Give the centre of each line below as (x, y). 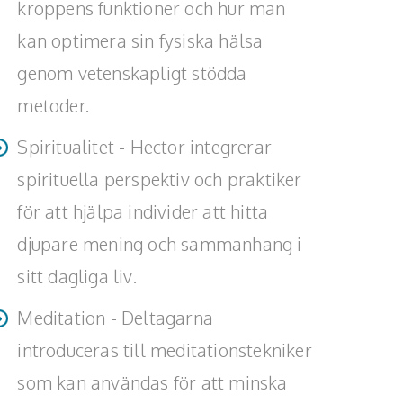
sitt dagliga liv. (77, 276)
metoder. (53, 105)
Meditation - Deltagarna (115, 318)
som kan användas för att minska (152, 382)
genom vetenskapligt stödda (132, 73)
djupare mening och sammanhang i (160, 244)
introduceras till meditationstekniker (165, 350)
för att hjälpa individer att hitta (143, 211)
